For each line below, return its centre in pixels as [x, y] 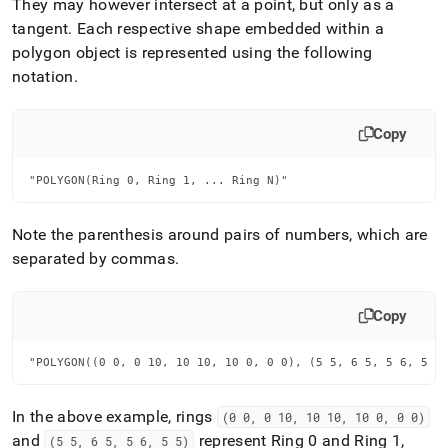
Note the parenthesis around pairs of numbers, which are [220, 234]
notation [43, 76]
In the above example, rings [114, 416]
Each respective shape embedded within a [228, 28]
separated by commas [94, 258]
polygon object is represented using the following [192, 52]
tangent [40, 28]
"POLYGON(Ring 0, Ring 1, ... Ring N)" [158, 179]
